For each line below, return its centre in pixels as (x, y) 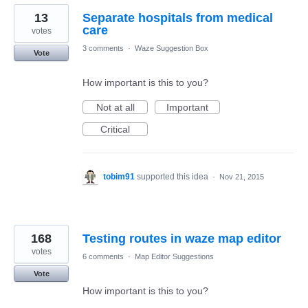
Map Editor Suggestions (174, 256)
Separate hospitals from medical (178, 18)
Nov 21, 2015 (242, 177)
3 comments (103, 48)
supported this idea (174, 177)
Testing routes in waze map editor (182, 239)
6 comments (103, 256)
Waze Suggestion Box (172, 48)
